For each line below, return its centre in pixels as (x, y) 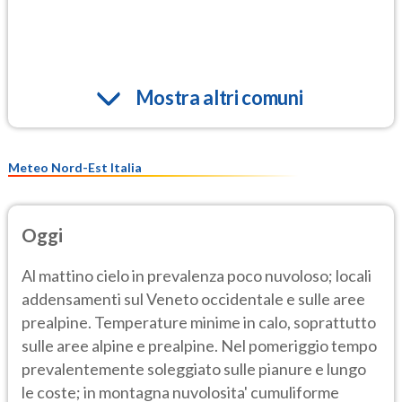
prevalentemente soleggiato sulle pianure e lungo (194, 368)
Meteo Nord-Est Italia (75, 168)
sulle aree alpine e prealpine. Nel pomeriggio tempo (199, 345)
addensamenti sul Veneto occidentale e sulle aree (193, 298)
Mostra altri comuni (219, 98)
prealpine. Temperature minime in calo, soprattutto (199, 322)
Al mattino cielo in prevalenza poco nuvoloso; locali (197, 275)
